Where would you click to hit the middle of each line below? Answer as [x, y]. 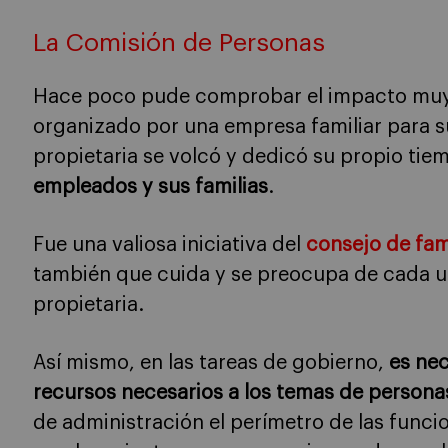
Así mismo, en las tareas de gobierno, [211, 363]
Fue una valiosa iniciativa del [169, 245]
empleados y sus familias [150, 187]
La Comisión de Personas [179, 43]
